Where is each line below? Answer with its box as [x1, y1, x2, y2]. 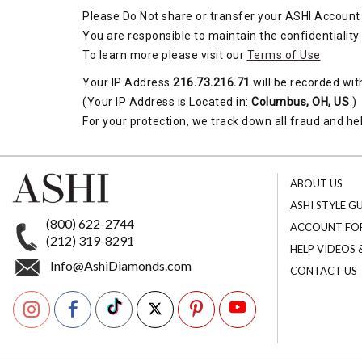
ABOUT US [289, 177, 343, 190]
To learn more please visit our [82, 48, 247, 61]
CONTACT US [289, 264, 357, 277]
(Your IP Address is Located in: [82, 95, 251, 108]
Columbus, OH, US [251, 95, 349, 108]
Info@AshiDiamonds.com [50, 258, 192, 274]
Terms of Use [246, 48, 321, 61]
